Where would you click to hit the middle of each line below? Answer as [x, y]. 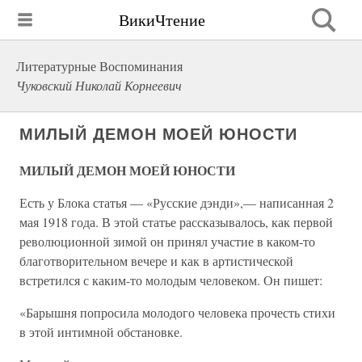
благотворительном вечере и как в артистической [156, 261]
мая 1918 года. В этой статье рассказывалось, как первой [176, 222]
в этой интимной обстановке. [101, 332]
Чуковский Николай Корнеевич [99, 85]
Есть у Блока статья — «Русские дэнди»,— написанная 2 [177, 202]
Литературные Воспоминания [99, 66]
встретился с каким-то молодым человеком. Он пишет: [171, 280]
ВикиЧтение [162, 19]
